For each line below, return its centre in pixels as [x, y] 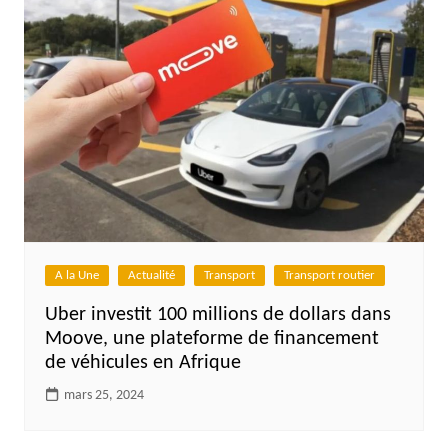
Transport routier [329, 275]
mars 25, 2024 [103, 395]
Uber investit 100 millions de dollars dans [217, 314]
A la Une [76, 275]
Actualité [151, 275]
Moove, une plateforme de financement [211, 338]
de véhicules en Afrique [142, 362]
